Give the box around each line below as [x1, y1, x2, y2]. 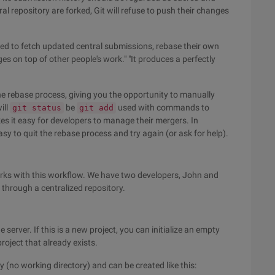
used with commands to [116, 103, 209, 112]
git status [12, 103, 61, 112]
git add [79, 103, 114, 112]
